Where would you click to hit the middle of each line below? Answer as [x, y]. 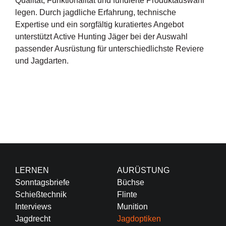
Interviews [33, 206]
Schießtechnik [41, 194]
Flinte [127, 194]
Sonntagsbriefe [42, 182]
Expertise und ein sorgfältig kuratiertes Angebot [99, 24]
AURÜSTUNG [143, 170]
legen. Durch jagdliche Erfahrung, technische [95, 12]
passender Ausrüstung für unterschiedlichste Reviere [109, 48]
